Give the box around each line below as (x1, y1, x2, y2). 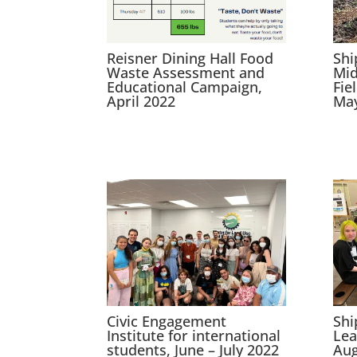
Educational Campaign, (107, 76, 263, 96)
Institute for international (107, 325, 281, 345)
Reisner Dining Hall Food (107, 48, 274, 68)
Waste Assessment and (107, 62, 265, 82)
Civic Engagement (107, 311, 227, 331)
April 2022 (107, 91, 176, 111)
